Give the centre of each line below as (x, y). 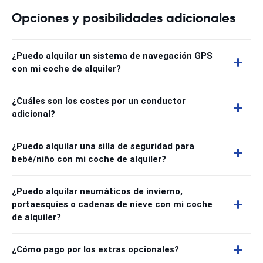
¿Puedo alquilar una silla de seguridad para (103, 146)
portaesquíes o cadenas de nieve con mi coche (112, 204)
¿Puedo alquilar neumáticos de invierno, (97, 191)
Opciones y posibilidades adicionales (124, 18)
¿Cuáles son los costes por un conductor (99, 101)
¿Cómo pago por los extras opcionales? (95, 249)
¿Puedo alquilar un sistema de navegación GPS (112, 56)
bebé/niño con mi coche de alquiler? (89, 159)
